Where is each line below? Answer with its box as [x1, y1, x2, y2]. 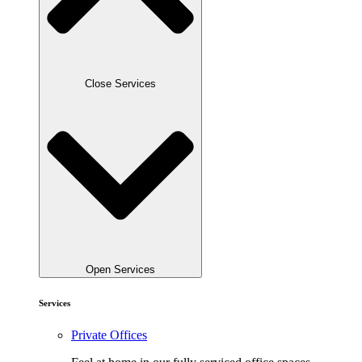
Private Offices [71, 328, 147, 343]
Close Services [85, 77, 156, 90]
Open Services [86, 263, 155, 276]
